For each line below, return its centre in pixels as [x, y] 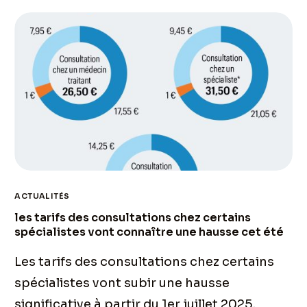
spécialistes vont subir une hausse [122, 283]
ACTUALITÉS [42, 196]
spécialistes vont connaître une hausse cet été [149, 232]
